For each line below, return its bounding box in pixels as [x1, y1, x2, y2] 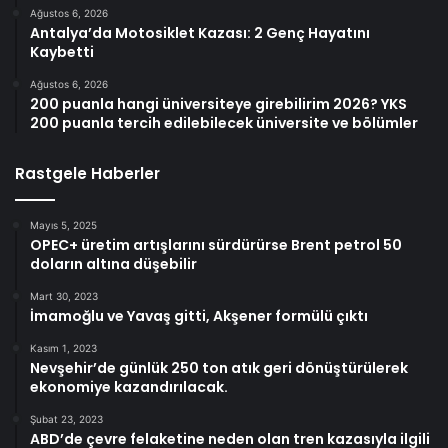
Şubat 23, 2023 [30, 412, 103, 425]
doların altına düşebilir [30, 253, 197, 274]
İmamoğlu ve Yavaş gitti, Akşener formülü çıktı [30, 305, 368, 326]
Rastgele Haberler [15, 162, 160, 184]
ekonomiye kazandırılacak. [30, 376, 228, 397]
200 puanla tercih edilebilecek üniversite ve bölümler [30, 112, 418, 133]
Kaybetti [30, 41, 94, 62]
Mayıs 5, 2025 [30, 218, 97, 231]
